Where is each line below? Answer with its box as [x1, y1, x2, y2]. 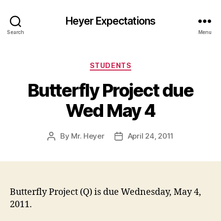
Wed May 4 [66, 99, 155, 121]
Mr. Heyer [71, 131, 105, 141]
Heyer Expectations [65, 14, 156, 27]
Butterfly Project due [27, 79, 194, 101]
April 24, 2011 [127, 131, 174, 141]
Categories [110, 58, 154, 69]
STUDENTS [89, 61, 132, 70]
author [50, 142, 74, 152]
